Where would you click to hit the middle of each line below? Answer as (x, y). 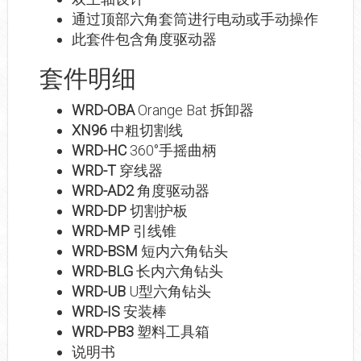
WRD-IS (96, 312)
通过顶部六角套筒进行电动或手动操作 (195, 19)
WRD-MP (101, 231)
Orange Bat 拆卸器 (194, 110)
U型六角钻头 (168, 292)
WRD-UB (99, 292)
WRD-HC (99, 151)
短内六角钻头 (183, 251)
